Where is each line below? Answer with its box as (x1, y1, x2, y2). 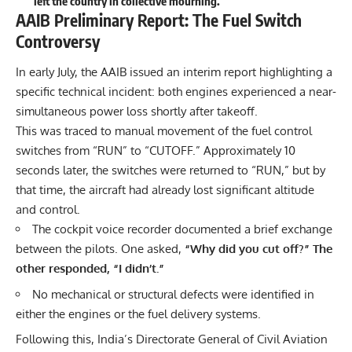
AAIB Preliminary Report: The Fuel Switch (16, 9, 302, 31)
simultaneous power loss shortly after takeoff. (16, 104, 258, 119)
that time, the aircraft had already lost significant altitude (16, 182, 314, 198)
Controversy (16, 30, 100, 52)
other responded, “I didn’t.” (16, 261, 164, 277)
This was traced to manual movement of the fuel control (16, 123, 312, 139)
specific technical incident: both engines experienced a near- (16, 84, 336, 100)
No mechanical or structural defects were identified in (32, 286, 314, 302)
